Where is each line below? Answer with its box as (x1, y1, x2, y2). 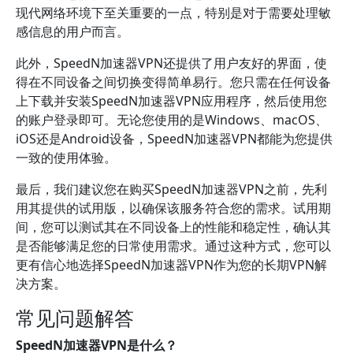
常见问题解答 (16, 304, 134, 331)
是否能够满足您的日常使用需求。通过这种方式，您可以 (16, 237, 331, 255)
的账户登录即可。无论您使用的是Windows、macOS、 (16, 111, 328, 128)
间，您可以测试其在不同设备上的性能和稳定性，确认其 (16, 218, 331, 236)
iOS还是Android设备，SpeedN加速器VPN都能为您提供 (16, 130, 333, 147)
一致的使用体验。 (16, 149, 117, 166)
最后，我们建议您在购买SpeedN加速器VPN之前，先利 (16, 180, 327, 198)
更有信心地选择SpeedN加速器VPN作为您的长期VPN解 (16, 256, 327, 273)
